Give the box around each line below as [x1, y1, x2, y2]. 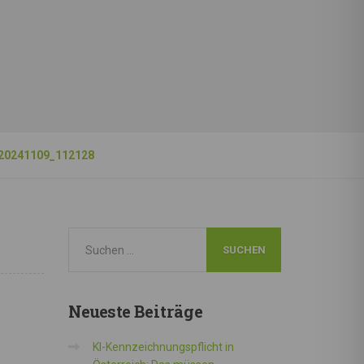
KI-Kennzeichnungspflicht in [92, 340, 234, 353]
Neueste [67, 301, 130, 322]
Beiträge [129, 301, 203, 322]
